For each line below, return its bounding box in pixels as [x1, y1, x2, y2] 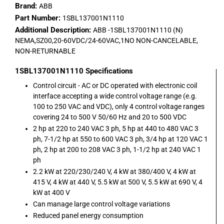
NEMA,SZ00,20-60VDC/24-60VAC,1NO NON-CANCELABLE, [15, 36, 198, 45]
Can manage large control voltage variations [33, 200, 170, 208]
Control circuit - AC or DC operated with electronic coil [33, 81, 197, 90]
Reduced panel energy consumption [33, 211, 143, 220]
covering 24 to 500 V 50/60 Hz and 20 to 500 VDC [33, 113, 186, 121]
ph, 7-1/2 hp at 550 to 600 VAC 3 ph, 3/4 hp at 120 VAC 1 [33, 135, 208, 143]
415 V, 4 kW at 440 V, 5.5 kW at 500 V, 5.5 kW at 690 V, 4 [33, 178, 202, 186]
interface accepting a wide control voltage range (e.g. [33, 92, 197, 100]
